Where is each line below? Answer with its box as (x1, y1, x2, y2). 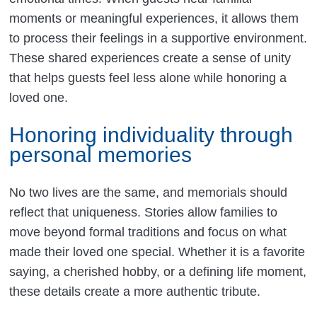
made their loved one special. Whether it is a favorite (9, 245, 306, 260)
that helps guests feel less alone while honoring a (9, 71, 287, 86)
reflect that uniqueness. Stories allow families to (9, 205, 278, 220)
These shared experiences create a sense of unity (9, 51, 292, 66)
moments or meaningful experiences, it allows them (9, 11, 299, 26)
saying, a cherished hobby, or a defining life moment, (9, 265, 307, 279)
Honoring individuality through (9, 123, 294, 147)
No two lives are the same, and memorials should (9, 185, 288, 200)
